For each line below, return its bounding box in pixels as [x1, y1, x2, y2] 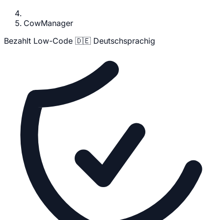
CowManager [24, 18, 73, 28]
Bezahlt [4, 36, 33, 46]
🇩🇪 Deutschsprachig [75, 36, 155, 46]
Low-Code [33, 36, 75, 46]
